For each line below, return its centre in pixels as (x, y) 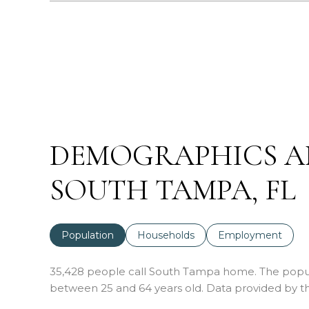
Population (88, 235)
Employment (250, 235)
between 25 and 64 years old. (127, 288)
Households (166, 235)
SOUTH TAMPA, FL (173, 190)
